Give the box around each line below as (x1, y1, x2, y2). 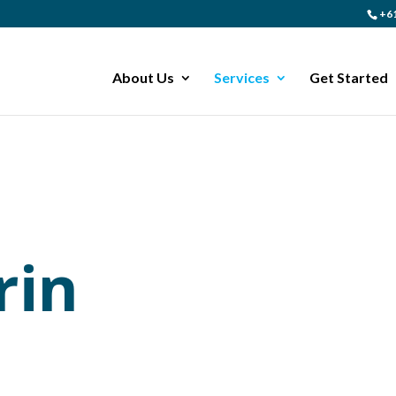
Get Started (308, 69, 388, 86)
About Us (111, 69, 174, 86)
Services (213, 69, 270, 86)
